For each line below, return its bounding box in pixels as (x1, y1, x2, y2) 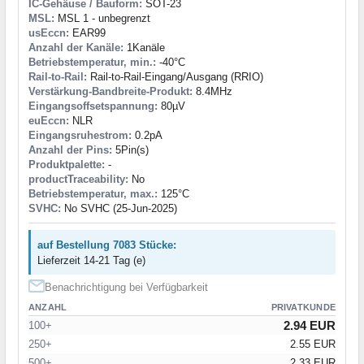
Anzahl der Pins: (28, 143, 112, 156)
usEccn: (28, 26, 69, 39)
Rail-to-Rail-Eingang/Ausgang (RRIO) (87, 70, 263, 83)
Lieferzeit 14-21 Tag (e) (37, 253, 145, 266)
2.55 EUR (290, 337, 336, 350)
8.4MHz (193, 84, 232, 97)
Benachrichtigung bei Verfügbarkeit (45, 280, 208, 293)
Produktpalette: (28, 158, 105, 171)
